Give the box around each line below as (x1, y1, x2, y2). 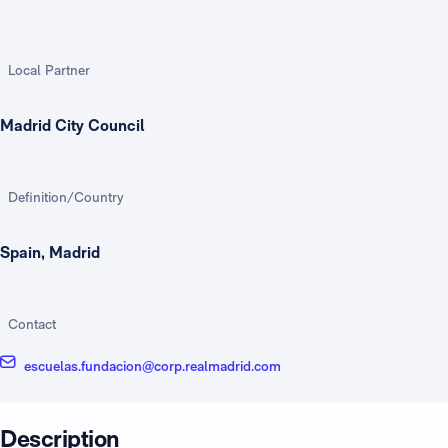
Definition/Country (8, 188, 124, 205)
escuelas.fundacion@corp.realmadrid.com (24, 357, 281, 374)
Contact (8, 315, 56, 332)
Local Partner (8, 61, 90, 78)
